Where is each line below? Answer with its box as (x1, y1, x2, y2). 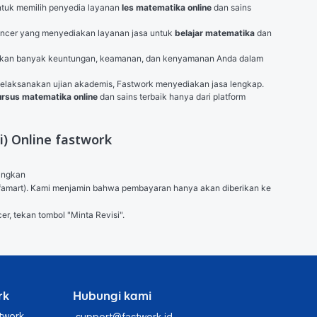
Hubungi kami (73, 287, 152, 304)
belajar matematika (175, 28, 255, 38)
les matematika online (122, 2, 212, 13)
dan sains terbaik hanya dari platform (98, 91, 246, 102)
